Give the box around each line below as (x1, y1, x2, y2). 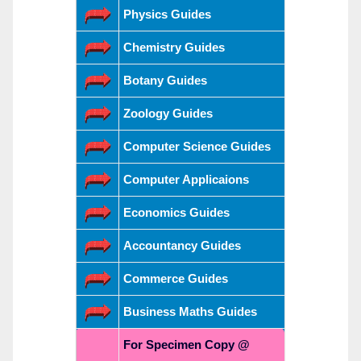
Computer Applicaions (123, 172, 249, 187)
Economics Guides (123, 205, 230, 220)
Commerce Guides (123, 272, 228, 286)
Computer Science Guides (123, 139, 271, 154)
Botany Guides (123, 73, 207, 88)
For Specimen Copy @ (123, 338, 250, 352)
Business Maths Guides (123, 305, 257, 319)
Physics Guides (123, 7, 211, 22)
